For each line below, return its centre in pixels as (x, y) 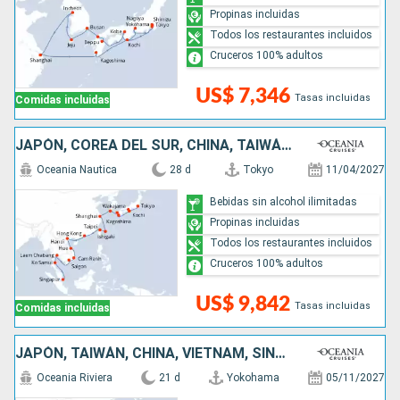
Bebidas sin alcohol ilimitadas (283, 201)
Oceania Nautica (77, 170)
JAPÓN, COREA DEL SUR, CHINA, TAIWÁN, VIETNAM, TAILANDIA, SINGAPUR (287, 146)
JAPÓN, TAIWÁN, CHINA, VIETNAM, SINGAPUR (280, 354)
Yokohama (253, 378)
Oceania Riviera (75, 378)
